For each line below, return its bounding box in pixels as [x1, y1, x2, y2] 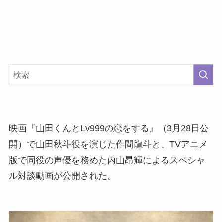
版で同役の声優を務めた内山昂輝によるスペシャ [8, 155, 205, 166]
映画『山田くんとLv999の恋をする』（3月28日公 [8, 123, 209, 134]
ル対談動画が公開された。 [8, 171, 116, 181]
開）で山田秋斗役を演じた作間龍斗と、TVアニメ [8, 139, 208, 150]
